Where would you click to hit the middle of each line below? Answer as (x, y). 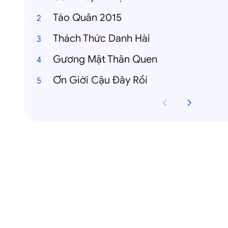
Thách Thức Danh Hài (102, 38)
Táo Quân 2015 (87, 18)
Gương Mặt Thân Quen (105, 59)
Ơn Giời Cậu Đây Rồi (100, 80)
